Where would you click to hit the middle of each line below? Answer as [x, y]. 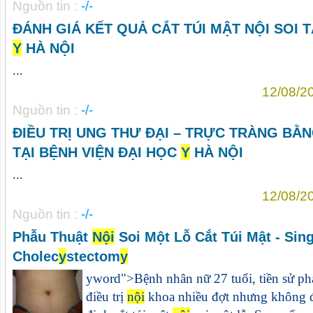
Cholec [35, 256]
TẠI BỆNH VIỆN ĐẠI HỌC [96, 152]
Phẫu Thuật [52, 236]
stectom [93, 256]
